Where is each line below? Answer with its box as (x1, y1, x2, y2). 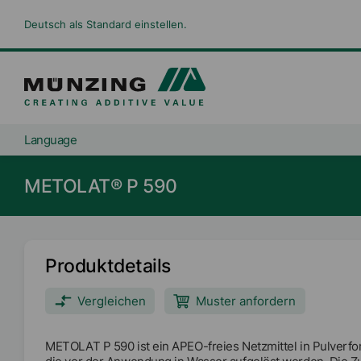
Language (24, 131, 77, 147)
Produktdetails (45, 254, 171, 276)
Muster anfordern (196, 293, 297, 309)
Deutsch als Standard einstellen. (24, 19, 187, 31)
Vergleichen (77, 293, 146, 309)
